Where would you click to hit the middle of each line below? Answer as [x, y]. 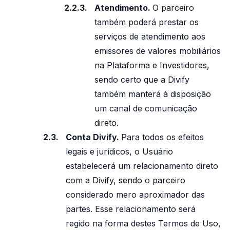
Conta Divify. [93, 137]
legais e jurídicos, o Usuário [119, 151]
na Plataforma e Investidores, [152, 65]
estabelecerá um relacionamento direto [142, 166]
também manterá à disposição [153, 94]
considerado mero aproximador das [135, 195]
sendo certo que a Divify [142, 80]
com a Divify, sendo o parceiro [126, 180]
